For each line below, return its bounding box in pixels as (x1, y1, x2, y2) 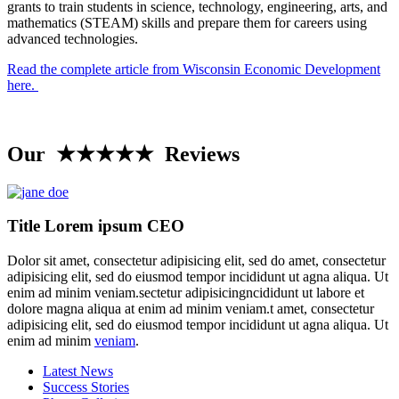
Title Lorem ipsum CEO (7, 216, 184, 236)
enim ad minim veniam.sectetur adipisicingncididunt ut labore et (7, 285, 364, 301)
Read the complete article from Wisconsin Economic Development (7, 61, 380, 77)
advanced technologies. (7, 30, 138, 46)
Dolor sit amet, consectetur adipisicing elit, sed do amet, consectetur (7, 253, 386, 269)
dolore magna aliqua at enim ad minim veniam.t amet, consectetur (7, 301, 374, 317)
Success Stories (43, 379, 129, 395)
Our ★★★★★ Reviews (7, 142, 240, 166)
